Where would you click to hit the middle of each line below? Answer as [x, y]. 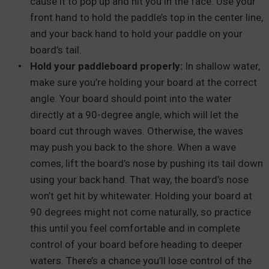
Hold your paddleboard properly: [106, 66]
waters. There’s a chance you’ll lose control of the [141, 260]
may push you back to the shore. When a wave [133, 147]
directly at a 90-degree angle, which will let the [134, 114]
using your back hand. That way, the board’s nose [139, 179]
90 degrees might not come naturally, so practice [141, 212]
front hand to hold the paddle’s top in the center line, [147, 17]
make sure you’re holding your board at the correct [144, 82]
